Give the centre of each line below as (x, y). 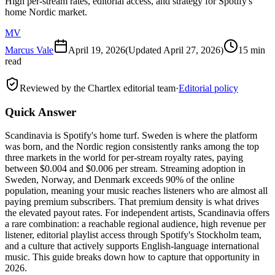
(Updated (144, 50)
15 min (252, 50)
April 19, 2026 (97, 50)
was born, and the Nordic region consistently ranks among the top (132, 147)
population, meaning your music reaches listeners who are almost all (136, 191)
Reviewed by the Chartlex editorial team (98, 88)
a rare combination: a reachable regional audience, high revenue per (135, 224)
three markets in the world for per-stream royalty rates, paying (124, 158)
